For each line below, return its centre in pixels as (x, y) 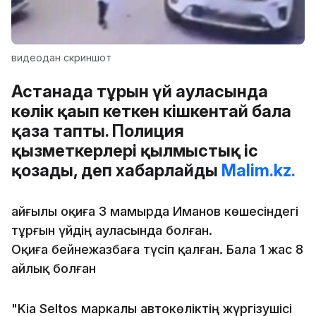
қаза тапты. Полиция (98, 130)
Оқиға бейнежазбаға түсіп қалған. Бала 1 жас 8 (157, 249)
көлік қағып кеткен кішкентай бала (151, 111)
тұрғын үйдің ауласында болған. (112, 230)
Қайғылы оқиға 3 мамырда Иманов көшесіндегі (155, 211)
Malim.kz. (259, 170)
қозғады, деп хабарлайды (116, 170)
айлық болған (54, 268)
